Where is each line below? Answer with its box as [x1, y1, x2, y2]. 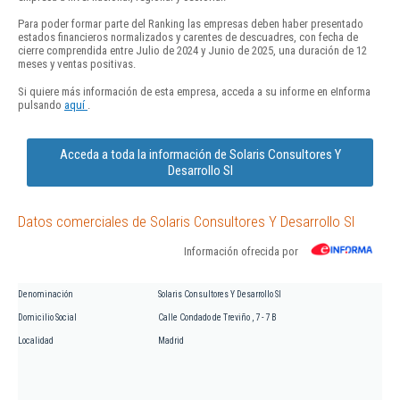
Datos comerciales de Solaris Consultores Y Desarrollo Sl [18, 212, 354, 230]
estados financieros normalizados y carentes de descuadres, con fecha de [18, 30, 358, 45]
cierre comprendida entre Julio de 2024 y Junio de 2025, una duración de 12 [18, 44, 367, 58]
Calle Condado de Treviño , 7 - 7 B [158, 312, 277, 322]
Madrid [158, 335, 184, 346]
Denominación [18, 288, 73, 299]
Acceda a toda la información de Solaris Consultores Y [59, 146, 341, 162]
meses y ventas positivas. [18, 57, 136, 71]
